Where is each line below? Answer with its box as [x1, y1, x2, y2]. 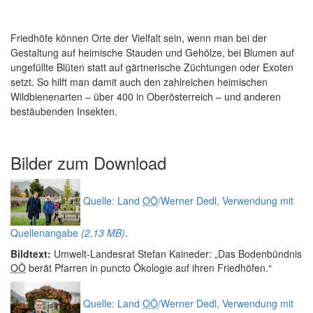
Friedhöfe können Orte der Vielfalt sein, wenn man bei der [10, 31, 267, 45]
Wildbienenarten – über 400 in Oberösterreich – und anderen [10, 89, 281, 103]
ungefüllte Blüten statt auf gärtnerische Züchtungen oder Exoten [10, 60, 293, 74]
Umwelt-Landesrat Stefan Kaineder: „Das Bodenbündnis [51, 247, 302, 261]
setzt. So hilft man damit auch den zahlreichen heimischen [10, 75, 268, 89]
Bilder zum [10, 150, 94, 175]
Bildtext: [10, 247, 51, 261]
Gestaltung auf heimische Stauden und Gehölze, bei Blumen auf [10, 45, 294, 59]
